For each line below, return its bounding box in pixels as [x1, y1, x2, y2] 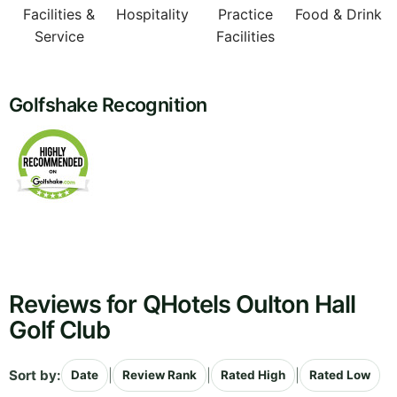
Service [34, 27, 84, 46]
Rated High [221, 368, 285, 383]
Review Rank [122, 368, 197, 383]
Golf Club [9, 315, 111, 346]
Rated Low [309, 368, 370, 383]
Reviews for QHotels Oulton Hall [9, 290, 356, 320]
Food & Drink [294, 5, 382, 24]
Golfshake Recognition [9, 93, 207, 117]
